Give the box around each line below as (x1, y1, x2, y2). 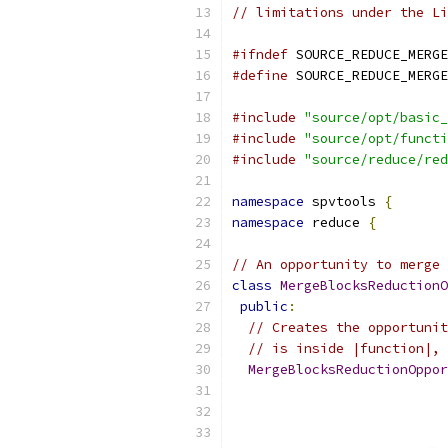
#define (232, 67, 288, 84)
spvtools (304, 193, 384, 210)
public (240, 298, 288, 315)
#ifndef (232, 46, 288, 63)
